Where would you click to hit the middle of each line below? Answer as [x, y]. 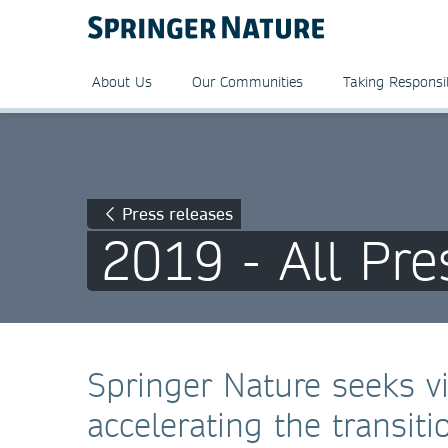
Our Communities [247, 82]
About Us [122, 82]
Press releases [177, 213]
